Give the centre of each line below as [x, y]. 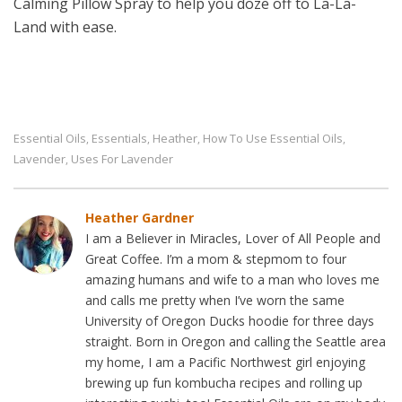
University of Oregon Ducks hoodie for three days [230, 321]
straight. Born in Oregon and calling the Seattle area [236, 342]
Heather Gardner [140, 218]
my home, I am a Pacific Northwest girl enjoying [225, 363]
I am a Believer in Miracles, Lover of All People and [233, 239]
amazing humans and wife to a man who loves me [232, 280]
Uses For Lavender [122, 159]
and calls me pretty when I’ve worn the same [215, 301]
